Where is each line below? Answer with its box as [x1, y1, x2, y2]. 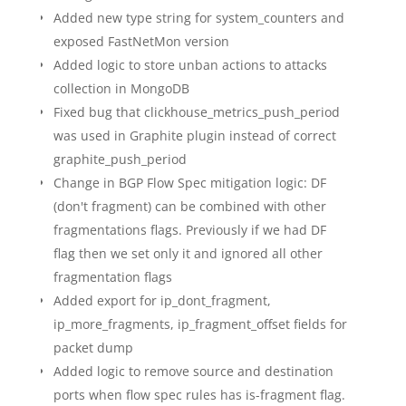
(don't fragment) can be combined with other [53, 198, 326, 216]
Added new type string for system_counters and [53, 9, 344, 27]
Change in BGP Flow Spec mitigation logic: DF [53, 174, 326, 192]
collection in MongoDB [53, 80, 189, 98]
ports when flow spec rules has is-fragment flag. [53, 386, 345, 404]
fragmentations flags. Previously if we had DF [53, 221, 326, 239]
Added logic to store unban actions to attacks [53, 56, 327, 74]
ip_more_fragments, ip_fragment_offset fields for [53, 315, 347, 333]
